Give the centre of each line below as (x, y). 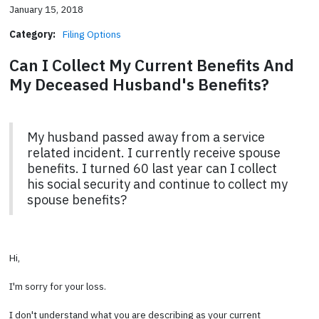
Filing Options (91, 34)
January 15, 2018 (46, 9)
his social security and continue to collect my (157, 184)
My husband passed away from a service (146, 137)
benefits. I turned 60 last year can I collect (152, 168)
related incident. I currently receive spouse (153, 152)
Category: (32, 34)
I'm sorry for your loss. (57, 286)
